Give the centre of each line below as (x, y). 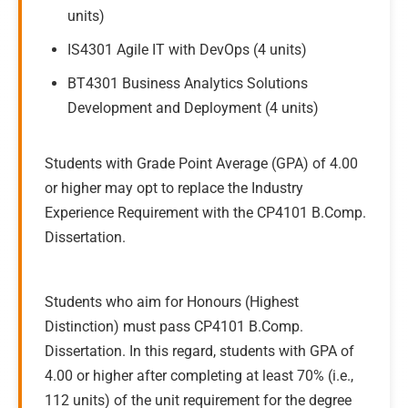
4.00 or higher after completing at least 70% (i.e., (199, 376)
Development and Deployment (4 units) (193, 108)
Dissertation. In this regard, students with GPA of (199, 351)
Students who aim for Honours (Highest (172, 302)
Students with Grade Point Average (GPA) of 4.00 (201, 163)
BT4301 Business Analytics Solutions (188, 83)
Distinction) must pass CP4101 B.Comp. (174, 326)
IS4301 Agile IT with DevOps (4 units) (187, 50)
